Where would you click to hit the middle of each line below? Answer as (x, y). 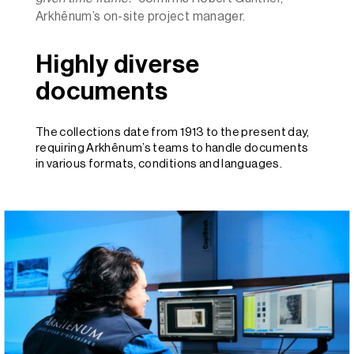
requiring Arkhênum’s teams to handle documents (172, 149)
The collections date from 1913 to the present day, (172, 133)
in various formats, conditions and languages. (158, 164)
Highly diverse (117, 65)
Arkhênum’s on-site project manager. (141, 17)
